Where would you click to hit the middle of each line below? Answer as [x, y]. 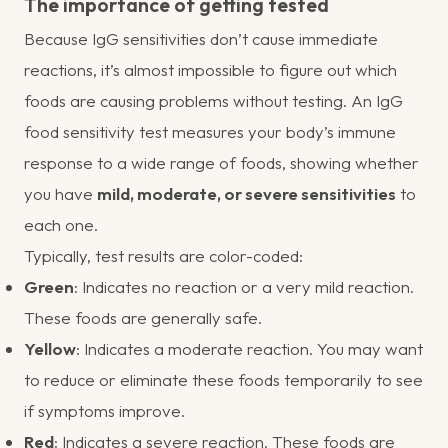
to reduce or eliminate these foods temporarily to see [223, 379]
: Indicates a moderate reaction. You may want [249, 348]
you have [60, 193]
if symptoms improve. [104, 410]
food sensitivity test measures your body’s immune [210, 131]
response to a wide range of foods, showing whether [221, 162]
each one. [61, 224]
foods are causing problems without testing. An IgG [213, 100]
